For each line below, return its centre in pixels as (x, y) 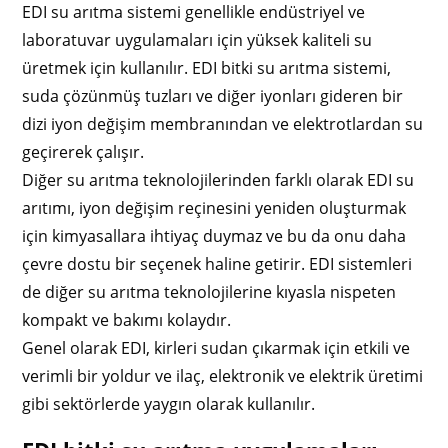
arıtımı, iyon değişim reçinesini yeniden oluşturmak (214, 207)
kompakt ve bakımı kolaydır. (127, 319)
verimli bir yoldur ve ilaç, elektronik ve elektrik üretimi (223, 375)
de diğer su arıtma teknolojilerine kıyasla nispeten (209, 291)
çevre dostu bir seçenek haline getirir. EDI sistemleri (217, 263)
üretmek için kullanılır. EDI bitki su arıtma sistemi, (207, 67)
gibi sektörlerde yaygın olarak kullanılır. (169, 403)
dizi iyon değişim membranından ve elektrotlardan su (223, 123)
